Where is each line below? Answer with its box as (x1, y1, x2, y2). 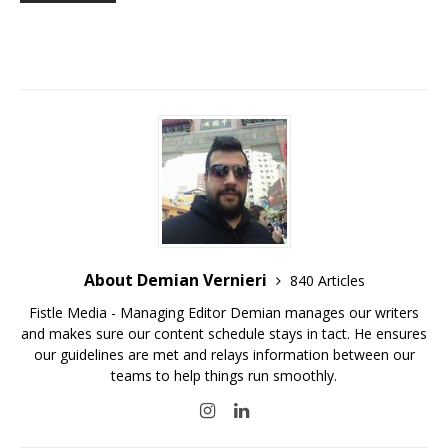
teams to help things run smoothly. (111, 365, 337, 385)
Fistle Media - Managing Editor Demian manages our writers (29, 302, 419, 322)
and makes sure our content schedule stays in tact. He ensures (21, 323, 427, 343)
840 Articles (289, 270, 365, 290)
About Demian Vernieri (83, 268, 271, 291)
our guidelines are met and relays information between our (33, 344, 415, 364)
